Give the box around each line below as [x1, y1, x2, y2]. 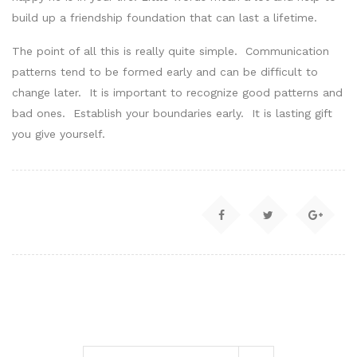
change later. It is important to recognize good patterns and [12, 85, 343, 99]
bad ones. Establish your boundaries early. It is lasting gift [12, 106, 332, 120]
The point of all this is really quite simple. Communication [12, 44, 329, 57]
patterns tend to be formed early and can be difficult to [12, 65, 318, 78]
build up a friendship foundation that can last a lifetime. [12, 10, 321, 24]
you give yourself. [12, 127, 105, 140]
